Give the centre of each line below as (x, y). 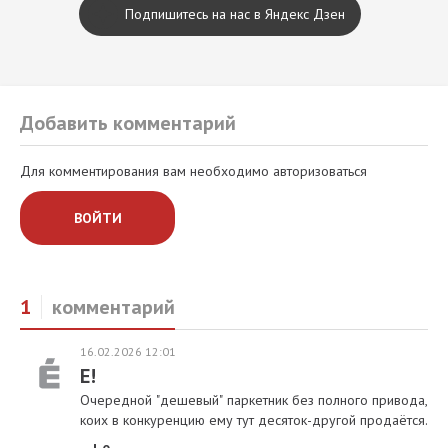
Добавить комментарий (128, 122)
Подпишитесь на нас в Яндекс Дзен (235, 13)
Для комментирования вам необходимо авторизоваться (193, 170)
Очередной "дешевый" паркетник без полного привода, (254, 399)
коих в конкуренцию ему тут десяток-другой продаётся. (254, 419)
